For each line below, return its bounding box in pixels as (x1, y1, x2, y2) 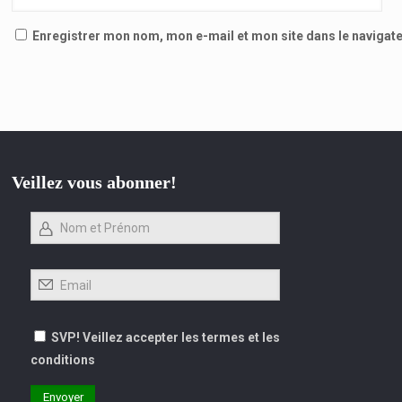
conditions (31, 352, 96, 367)
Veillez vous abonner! (12, 171, 178, 192)
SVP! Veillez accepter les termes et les (51, 329, 281, 345)
